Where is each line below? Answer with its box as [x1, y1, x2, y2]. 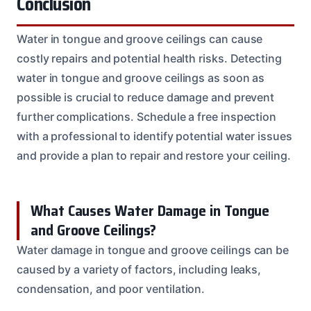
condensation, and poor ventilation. [17, 281, 205, 296]
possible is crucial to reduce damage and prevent [17, 90, 275, 104]
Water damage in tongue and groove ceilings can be [17, 242, 289, 257]
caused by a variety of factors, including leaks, [17, 262, 262, 276]
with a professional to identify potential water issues [17, 128, 292, 143]
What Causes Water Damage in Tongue [31, 199, 270, 222]
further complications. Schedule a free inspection [17, 109, 277, 124]
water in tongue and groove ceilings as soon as [17, 70, 265, 85]
